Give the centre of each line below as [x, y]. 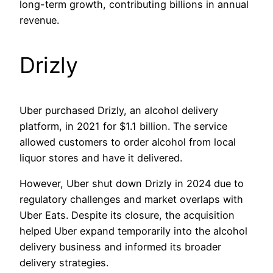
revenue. [39, 20]
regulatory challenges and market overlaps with [131, 200]
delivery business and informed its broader [120, 247]
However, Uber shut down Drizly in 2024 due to [132, 184]
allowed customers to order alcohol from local [128, 142]
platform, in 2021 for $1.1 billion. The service [123, 126]
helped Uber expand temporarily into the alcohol [133, 231]
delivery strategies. [64, 263]
